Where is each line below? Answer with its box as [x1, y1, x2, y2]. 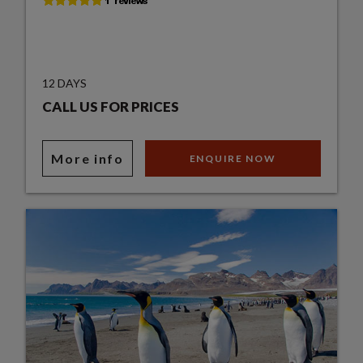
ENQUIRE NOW [189, 152, 276, 164]
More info [51, 150, 124, 166]
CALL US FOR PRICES [42, 97, 180, 115]
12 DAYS [42, 75, 88, 90]
